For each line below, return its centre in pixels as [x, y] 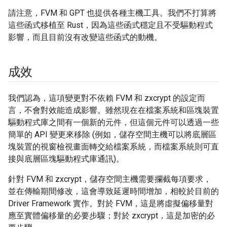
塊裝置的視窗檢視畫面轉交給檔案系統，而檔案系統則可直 [113, 147]
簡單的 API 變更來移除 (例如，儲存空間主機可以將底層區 [112, 135]
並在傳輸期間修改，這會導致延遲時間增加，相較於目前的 [113, 192]
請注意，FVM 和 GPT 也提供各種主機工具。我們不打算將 [112, 13]
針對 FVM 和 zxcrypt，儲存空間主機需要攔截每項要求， [110, 179]
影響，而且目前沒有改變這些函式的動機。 [85, 37]
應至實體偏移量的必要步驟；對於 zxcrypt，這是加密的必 [111, 216]
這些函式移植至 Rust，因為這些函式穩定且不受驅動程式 [110, 25]
